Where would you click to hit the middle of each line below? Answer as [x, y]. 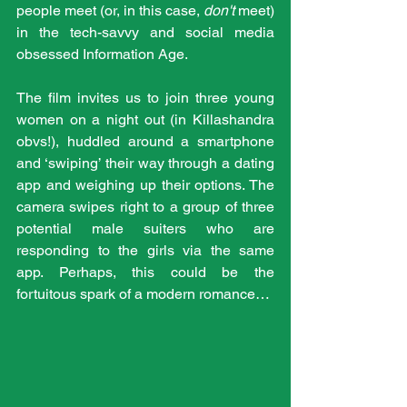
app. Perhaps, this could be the [145, 272]
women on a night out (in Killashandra [145, 119]
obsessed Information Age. [102, 54]
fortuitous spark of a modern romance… [143, 293]
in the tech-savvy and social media [145, 32]
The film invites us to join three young [145, 97]
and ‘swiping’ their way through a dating [145, 163]
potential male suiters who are [145, 228]
